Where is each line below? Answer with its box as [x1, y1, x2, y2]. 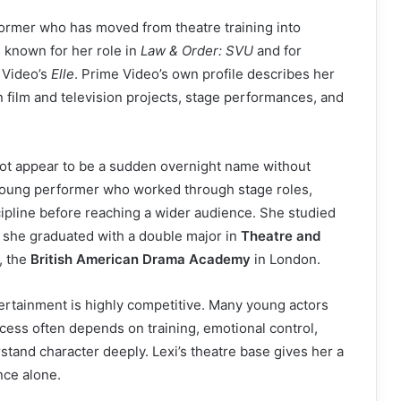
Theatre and [241, 226, 320, 244]
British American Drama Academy [30, 250, 251, 268]
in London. [251, 250, 320, 268]
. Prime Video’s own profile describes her [74, 64, 335, 82]
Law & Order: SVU [141, 41, 253, 59]
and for [253, 41, 302, 59]
